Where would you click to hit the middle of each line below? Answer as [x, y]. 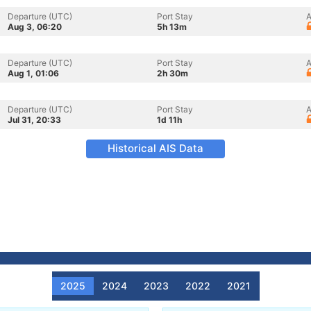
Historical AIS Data [155, 148]
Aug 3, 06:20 [35, 27]
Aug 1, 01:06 [33, 73]
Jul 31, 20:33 [34, 120]
